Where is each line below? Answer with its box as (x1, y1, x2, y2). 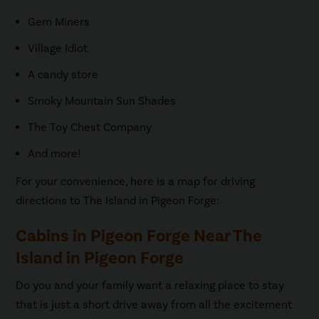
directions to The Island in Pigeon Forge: (16, 193, 220, 208)
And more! (28, 146, 81, 161)
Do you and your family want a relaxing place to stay (16, 278, 285, 293)
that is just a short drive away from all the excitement (16, 297, 293, 312)
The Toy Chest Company (28, 120, 152, 135)
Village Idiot (28, 41, 88, 56)
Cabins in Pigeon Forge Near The (16, 224, 263, 247)
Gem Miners (28, 14, 90, 29)
